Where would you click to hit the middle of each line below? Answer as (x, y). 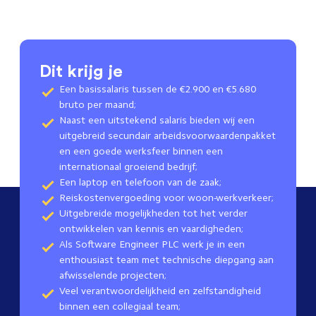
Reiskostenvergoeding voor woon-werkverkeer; (166, 198)
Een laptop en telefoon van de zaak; (140, 182)
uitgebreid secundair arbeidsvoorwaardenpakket (168, 136)
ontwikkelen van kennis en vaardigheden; (151, 229)
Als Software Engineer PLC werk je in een (152, 244)
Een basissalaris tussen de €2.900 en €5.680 (158, 89)
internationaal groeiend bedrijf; (128, 167)
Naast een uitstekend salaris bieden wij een (157, 120)
